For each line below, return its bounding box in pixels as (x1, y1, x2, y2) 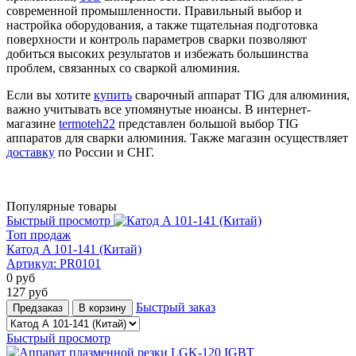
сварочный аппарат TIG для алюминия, (132, 87, 350, 102)
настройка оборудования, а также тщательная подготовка (6, 17, 318, 32)
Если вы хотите (6, 87, 94, 102)
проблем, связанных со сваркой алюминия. (6, 60, 240, 75)
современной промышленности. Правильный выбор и (6, 3, 302, 17)
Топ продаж (6, 227, 71, 242)
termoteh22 (59, 116, 115, 130)
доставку (6, 145, 55, 159)
